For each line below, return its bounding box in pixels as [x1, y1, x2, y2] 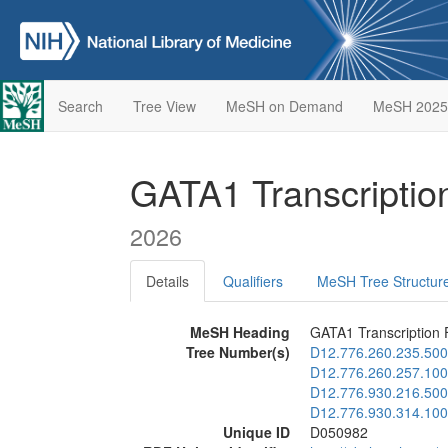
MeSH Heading [190, 322, 290, 342]
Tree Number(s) [186, 342, 290, 362]
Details [146, 271, 189, 291]
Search [57, 96, 103, 116]
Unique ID [223, 422, 290, 442]
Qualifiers [223, 271, 283, 291]
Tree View [132, 96, 196, 116]
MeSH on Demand [225, 96, 343, 116]
